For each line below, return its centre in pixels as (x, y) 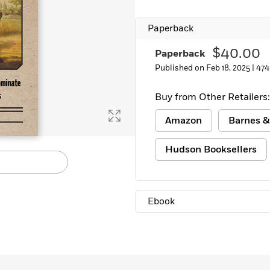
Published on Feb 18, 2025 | (206, 68)
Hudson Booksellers (211, 149)
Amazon (184, 121)
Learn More (44, 10)
